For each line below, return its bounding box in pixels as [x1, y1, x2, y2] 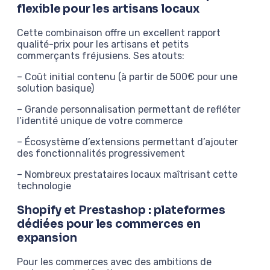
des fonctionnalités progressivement [17, 148, 185, 160]
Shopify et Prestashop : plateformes [17, 202, 225, 217]
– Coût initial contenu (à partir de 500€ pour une [17, 71, 237, 83]
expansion [17, 230, 77, 245]
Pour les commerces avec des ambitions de [17, 256, 212, 268]
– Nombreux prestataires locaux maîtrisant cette [17, 169, 237, 181]
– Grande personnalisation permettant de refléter [17, 104, 240, 116]
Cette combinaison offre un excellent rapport [17, 27, 221, 39]
